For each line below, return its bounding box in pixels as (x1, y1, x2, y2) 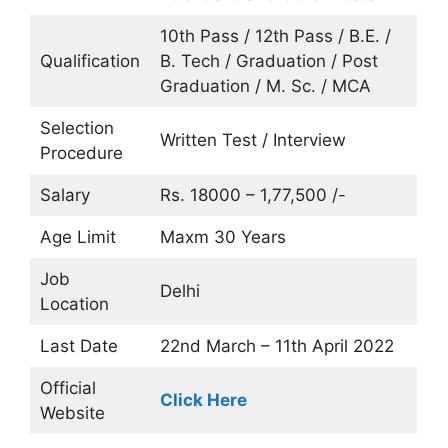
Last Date (39, 336, 118, 356)
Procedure (39, 143, 123, 163)
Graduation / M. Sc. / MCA (159, 76, 371, 96)
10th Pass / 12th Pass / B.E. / (159, 26, 391, 46)
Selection (39, 118, 114, 138)
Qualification (39, 51, 140, 71)
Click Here (159, 390, 247, 410)
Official (39, 378, 96, 398)
